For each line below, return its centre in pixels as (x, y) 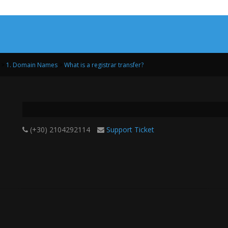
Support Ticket (130, 130)
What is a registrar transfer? (104, 65)
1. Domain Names (33, 65)
